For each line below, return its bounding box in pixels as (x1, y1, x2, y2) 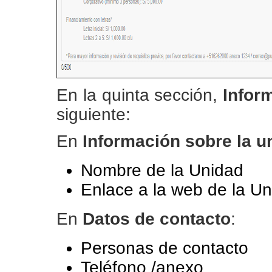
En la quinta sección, (56, 86, 223, 104)
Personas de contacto (81, 239, 248, 257)
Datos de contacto (83, 209, 231, 228)
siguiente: (56, 105, 131, 124)
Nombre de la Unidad (81, 161, 243, 180)
